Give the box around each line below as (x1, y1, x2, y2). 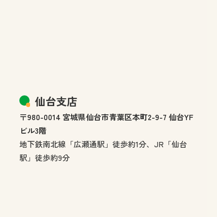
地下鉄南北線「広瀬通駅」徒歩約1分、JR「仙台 (19, 138, 187, 150)
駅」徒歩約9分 (19, 152, 70, 164)
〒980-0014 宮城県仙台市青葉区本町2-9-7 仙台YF (19, 111, 193, 123)
